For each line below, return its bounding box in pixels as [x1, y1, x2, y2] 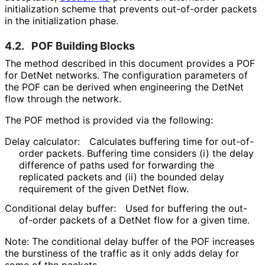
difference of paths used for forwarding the [19, 159, 214, 171]
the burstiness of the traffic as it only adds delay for [5, 247, 239, 259]
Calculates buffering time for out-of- [89, 135, 254, 147]
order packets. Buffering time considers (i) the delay [19, 147, 254, 159]
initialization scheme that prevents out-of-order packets [5, 2, 257, 15]
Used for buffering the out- [125, 202, 247, 214]
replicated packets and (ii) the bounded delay [19, 170, 224, 183]
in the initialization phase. [5, 14, 118, 27]
